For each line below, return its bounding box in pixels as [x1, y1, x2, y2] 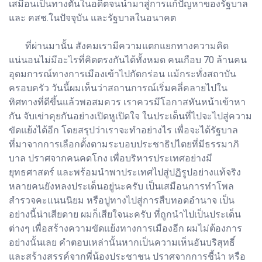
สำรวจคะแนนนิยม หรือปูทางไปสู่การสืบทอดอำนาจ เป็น [9, 194, 235, 206]
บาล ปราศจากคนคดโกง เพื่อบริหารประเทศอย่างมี [9, 152, 212, 164]
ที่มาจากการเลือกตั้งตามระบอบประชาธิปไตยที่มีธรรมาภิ [9, 138, 239, 150]
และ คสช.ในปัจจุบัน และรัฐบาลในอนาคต [9, 12, 176, 23]
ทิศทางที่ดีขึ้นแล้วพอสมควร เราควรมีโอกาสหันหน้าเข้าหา [9, 96, 246, 108]
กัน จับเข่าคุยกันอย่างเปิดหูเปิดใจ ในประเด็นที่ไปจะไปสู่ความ [9, 110, 252, 122]
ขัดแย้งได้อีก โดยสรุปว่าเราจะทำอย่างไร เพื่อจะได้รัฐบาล [9, 124, 238, 136]
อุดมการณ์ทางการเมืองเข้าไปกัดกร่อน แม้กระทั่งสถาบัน [9, 68, 236, 80]
